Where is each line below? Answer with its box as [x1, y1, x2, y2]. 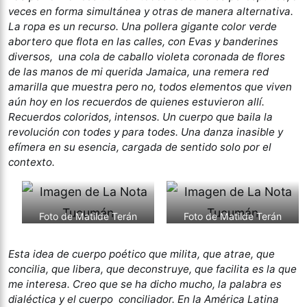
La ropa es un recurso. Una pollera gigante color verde [8, 19, 277, 33]
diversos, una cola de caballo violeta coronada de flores [8, 49, 285, 63]
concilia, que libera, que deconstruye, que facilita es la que [8, 262, 297, 275]
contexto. [8, 155, 55, 169]
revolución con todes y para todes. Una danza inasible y [8, 125, 283, 138]
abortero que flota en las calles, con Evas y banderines [8, 34, 278, 48]
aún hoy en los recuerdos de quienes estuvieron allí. [8, 95, 265, 108]
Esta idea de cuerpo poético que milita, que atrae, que [8, 247, 275, 260]
